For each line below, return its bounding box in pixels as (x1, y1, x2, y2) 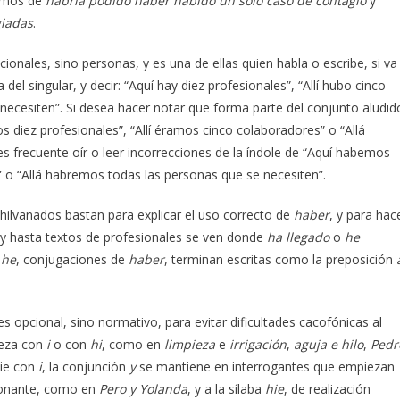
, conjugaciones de (16, 250, 129, 268)
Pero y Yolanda (99, 379, 187, 397)
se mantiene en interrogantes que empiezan (139, 357, 395, 375)
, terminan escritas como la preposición (164, 250, 396, 268)
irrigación (226, 335, 287, 353)
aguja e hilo (294, 335, 363, 353)
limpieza (164, 335, 219, 353)
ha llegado (267, 228, 329, 246)
